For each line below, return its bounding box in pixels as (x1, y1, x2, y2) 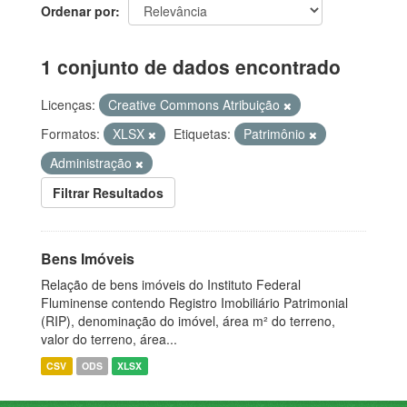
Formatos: (41, 124, 100, 143)
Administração (50, 153, 135, 172)
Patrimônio (243, 124, 309, 143)
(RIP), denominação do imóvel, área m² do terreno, (41, 311, 335, 330)
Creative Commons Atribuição (108, 94, 283, 114)
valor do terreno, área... (41, 329, 177, 348)
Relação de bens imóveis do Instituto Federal (41, 274, 301, 293)
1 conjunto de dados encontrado (41, 52, 341, 80)
